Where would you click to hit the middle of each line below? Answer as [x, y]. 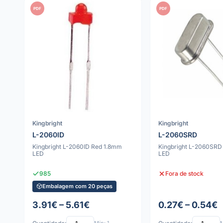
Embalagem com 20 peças [77, 186]
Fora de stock [184, 173]
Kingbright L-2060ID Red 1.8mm [77, 146]
